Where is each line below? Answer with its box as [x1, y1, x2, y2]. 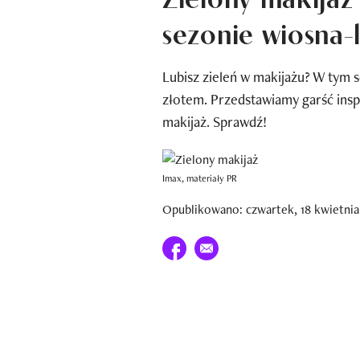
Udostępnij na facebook [162, 236, 287, 254]
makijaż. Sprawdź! [162, 112, 267, 131]
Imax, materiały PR [162, 171, 237, 185]
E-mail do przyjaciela [194, 236, 301, 254]
